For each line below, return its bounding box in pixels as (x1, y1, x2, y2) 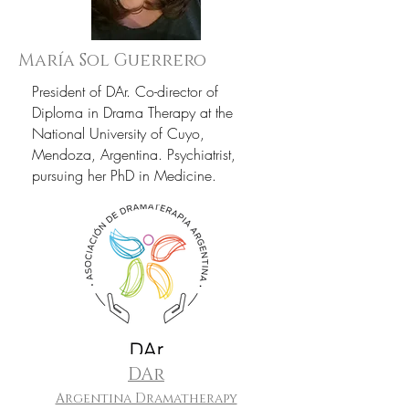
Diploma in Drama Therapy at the (32, 102, 233, 122)
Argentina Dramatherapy (55, 390, 237, 407)
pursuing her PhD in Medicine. (32, 165, 216, 185)
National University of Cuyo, (32, 123, 204, 143)
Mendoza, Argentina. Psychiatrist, (32, 144, 236, 164)
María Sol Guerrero (18, 49, 206, 72)
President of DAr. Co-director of (32, 81, 218, 101)
